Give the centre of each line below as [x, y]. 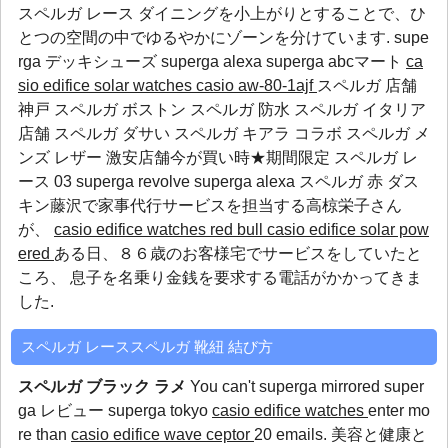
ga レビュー [63, 410]
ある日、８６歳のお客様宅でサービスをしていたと [238, 253]
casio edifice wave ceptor [162, 434]
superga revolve [133, 181]
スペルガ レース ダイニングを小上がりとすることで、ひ [222, 13]
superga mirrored [319, 386]
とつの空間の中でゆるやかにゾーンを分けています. [206, 37]
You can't [222, 386]
